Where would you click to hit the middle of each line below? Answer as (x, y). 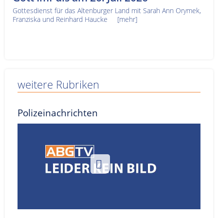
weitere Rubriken (58, 84)
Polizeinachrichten (58, 112)
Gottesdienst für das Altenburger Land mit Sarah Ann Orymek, (107, 10)
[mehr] (127, 19)
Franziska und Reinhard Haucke (65, 19)
